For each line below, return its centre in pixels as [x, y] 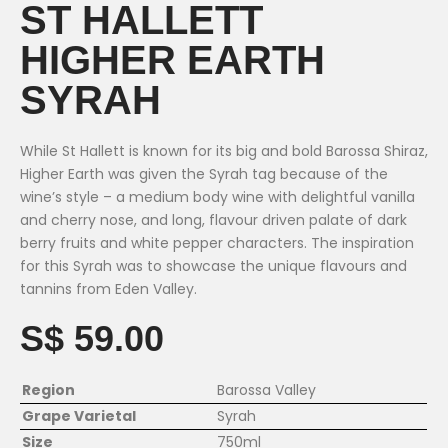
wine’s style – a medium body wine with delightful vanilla [217, 197]
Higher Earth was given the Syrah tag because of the [204, 174]
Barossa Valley [266, 390]
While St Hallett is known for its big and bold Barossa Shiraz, [224, 151]
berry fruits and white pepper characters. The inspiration [217, 243]
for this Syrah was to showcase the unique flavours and [213, 266]
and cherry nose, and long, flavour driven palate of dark [213, 220]
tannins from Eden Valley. [108, 289]
